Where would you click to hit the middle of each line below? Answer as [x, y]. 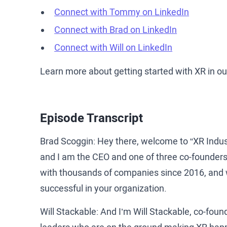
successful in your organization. [104, 188]
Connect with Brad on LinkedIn [116, 29]
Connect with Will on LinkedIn [113, 47]
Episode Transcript [91, 118]
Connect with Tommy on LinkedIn [122, 12]
